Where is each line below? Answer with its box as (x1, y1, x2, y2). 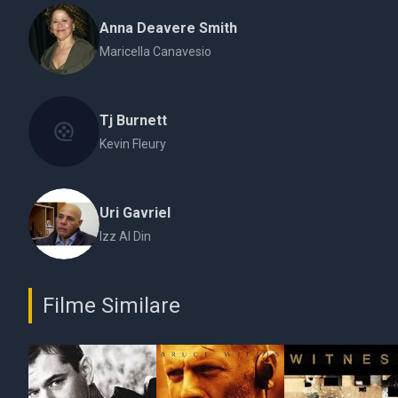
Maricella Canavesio (99, 44, 211, 59)
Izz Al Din (99, 229, 151, 243)
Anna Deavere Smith (99, 20, 237, 36)
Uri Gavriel (99, 204, 171, 221)
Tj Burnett (99, 112, 167, 129)
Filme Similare (43, 293, 180, 318)
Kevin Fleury (99, 137, 166, 151)
